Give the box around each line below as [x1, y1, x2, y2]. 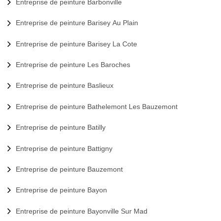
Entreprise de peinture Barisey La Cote [16, 39, 137, 48]
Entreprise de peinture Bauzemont [16, 165, 123, 173]
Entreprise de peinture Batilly [16, 123, 106, 132]
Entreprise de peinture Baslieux [16, 81, 113, 90]
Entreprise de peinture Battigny [16, 144, 112, 152]
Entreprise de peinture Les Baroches [16, 61, 130, 69]
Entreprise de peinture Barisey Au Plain [16, 19, 138, 27]
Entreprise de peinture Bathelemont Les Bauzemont [16, 102, 178, 110]
